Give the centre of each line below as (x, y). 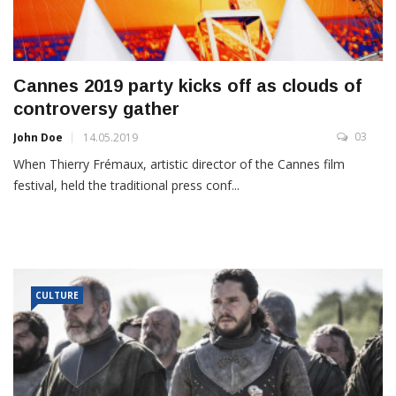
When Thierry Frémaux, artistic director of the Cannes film (179, 164)
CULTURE (57, 296)
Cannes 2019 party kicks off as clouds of (187, 86)
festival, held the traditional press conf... (126, 186)
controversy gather (96, 109)
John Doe (38, 138)
